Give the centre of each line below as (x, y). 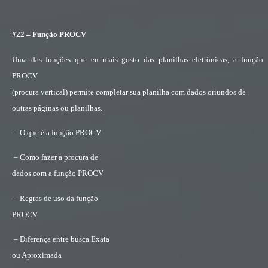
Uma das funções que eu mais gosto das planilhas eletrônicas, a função (138, 59)
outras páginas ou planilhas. (57, 108)
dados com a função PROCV (58, 173)
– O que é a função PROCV (57, 133)
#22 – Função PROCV (49, 35)
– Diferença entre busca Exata (62, 239)
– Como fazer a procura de (56, 157)
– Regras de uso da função (56, 198)
